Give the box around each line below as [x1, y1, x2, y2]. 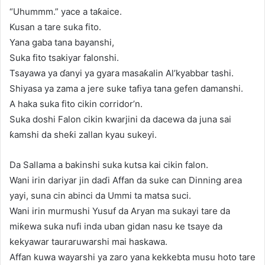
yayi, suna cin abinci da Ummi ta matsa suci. [9, 189, 191, 201]
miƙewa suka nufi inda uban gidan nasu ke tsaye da [9, 220, 222, 232]
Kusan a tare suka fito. [9, 21, 101, 33]
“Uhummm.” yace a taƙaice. [9, 5, 122, 17]
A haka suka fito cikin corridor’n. [9, 98, 143, 109]
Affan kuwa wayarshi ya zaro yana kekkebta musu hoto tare [9, 251, 256, 263]
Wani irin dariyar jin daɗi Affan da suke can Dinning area [9, 174, 242, 186]
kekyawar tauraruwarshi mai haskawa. [9, 235, 167, 247]
